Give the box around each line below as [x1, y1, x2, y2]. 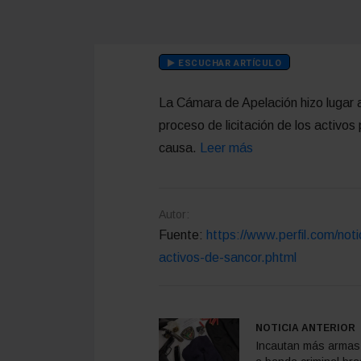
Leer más [200, 140, 253, 155]
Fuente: [159, 227, 206, 242]
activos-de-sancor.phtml [159, 250, 297, 264]
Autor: [159, 207, 189, 221]
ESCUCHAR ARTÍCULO [175, 56, 282, 70]
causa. [159, 140, 200, 155]
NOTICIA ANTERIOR [255, 322, 355, 334]
